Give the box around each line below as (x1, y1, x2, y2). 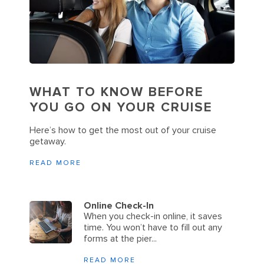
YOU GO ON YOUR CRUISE (29, 99, 212, 115)
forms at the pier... (84, 232, 157, 245)
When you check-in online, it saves (84, 210, 222, 222)
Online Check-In (84, 199, 154, 212)
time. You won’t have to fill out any (84, 221, 222, 233)
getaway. (29, 135, 66, 147)
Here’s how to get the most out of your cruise (29, 124, 216, 136)
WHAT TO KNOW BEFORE (29, 84, 203, 100)
